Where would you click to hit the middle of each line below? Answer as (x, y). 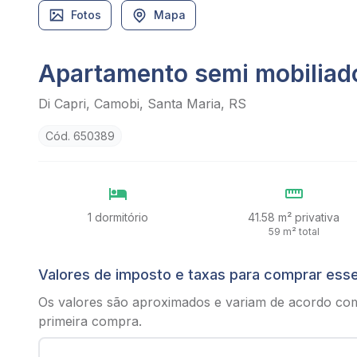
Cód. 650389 (80, 136)
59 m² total (294, 231)
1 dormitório (118, 217)
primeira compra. (90, 321)
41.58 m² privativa (294, 217)
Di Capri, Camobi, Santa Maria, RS (142, 104)
